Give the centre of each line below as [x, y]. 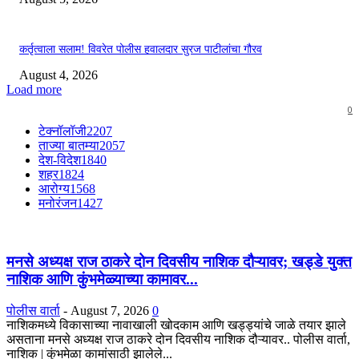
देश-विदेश [60, 160]
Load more [34, 90]
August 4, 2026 [58, 75]
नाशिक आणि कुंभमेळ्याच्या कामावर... [102, 280]
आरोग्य [54, 189]
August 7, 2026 [110, 310]
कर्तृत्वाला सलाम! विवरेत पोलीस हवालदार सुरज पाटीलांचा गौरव [141, 50]
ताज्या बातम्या [69, 146]
